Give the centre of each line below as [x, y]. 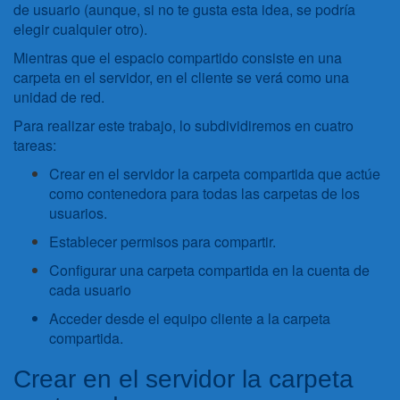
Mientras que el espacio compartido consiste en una [178, 58]
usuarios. [78, 213]
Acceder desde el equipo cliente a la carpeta [190, 318]
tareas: [35, 145]
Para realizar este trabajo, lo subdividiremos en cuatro [183, 125]
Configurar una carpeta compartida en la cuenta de [209, 270]
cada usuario [90, 290]
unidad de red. [59, 97]
